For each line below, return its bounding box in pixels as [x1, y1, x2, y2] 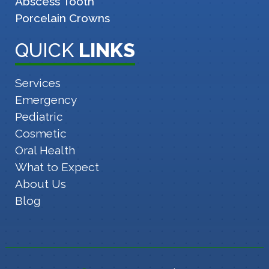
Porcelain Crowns [14, 11, 110, 25]
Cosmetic [14, 126, 67, 140]
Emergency [14, 92, 77, 106]
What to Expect [14, 160, 99, 174]
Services [14, 76, 61, 89]
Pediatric [14, 109, 63, 123]
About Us [14, 177, 66, 190]
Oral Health [14, 143, 75, 157]
